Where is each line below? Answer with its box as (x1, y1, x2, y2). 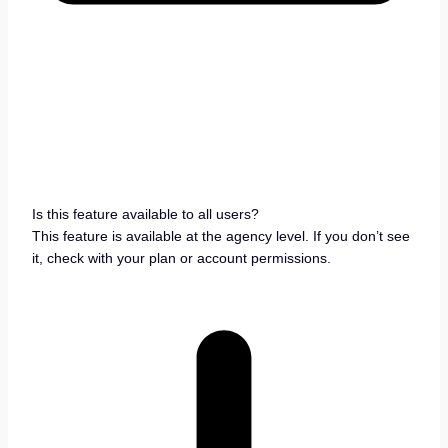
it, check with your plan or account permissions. (31, 250, 331, 267)
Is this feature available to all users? (31, 206, 259, 223)
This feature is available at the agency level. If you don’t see (31, 228, 410, 245)
